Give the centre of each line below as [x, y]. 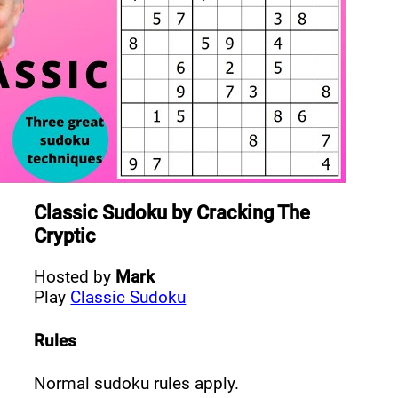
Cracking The [254, 212]
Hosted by [75, 276]
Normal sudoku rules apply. [137, 384]
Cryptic [65, 235]
